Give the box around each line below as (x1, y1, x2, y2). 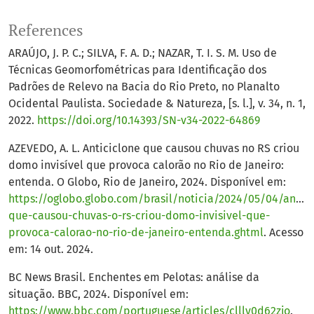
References (8, 20, 83, 41)
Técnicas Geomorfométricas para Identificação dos (8, 63, 266, 77)
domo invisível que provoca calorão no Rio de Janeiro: (8, 158, 284, 172)
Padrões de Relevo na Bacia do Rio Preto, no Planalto (8, 80, 280, 94)
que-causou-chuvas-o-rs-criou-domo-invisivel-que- (8, 209, 270, 223)
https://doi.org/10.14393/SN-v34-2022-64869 (37, 114, 260, 128)
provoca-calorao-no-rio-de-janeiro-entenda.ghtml (8, 226, 264, 240)
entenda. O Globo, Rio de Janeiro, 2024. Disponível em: (8, 175, 286, 189)
